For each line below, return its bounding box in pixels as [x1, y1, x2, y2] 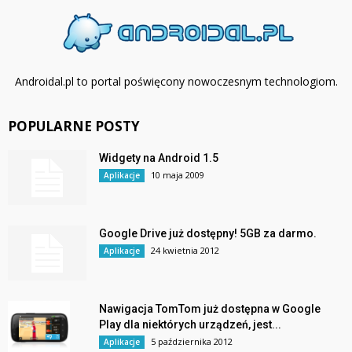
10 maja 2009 [151, 168, 204, 181]
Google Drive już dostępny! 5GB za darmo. [99, 226, 317, 240]
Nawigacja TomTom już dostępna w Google [99, 302, 321, 315]
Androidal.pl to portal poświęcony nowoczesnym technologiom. [14, 73, 338, 89]
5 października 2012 [151, 335, 233, 347]
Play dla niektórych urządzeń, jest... [99, 317, 281, 331]
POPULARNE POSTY [8, 116, 140, 135]
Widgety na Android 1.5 [99, 151, 218, 164]
